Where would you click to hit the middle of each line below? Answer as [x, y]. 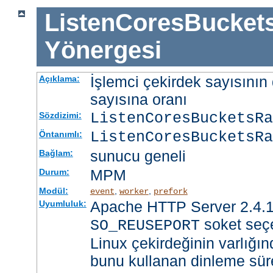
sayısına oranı [138, 99]
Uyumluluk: [62, 203]
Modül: [53, 190]
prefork [170, 191]
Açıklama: [59, 78]
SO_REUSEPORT [145, 225]
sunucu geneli [138, 156]
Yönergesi [103, 50]
